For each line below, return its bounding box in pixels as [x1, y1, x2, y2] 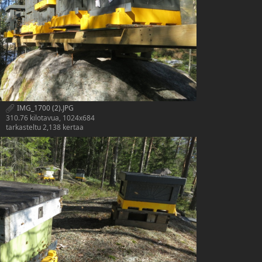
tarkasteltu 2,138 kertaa [6, 122, 84, 133]
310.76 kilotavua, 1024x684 [6, 113, 95, 123]
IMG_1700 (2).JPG [15, 103, 74, 113]
